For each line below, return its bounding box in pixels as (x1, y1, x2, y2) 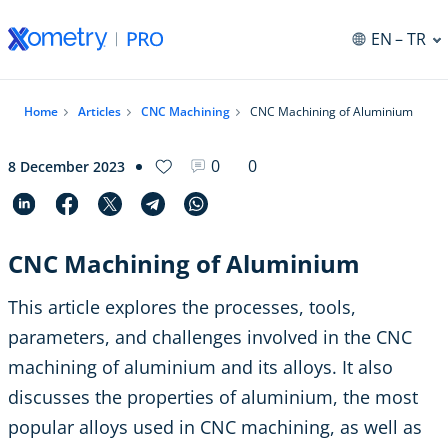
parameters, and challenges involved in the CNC (8, 325, 412, 350)
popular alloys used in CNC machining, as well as (8, 415, 422, 440)
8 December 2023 (8, 156, 125, 176)
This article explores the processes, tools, (8, 295, 356, 320)
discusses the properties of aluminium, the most (8, 385, 418, 410)
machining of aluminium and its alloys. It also (8, 355, 393, 380)
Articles (78, 103, 121, 120)
